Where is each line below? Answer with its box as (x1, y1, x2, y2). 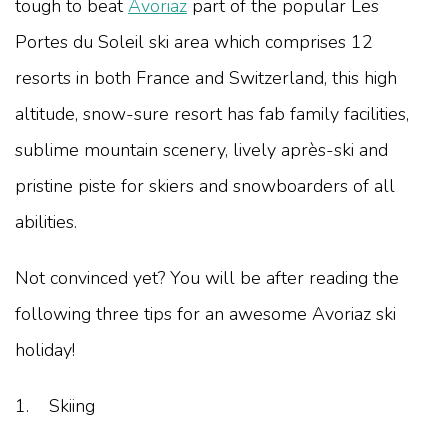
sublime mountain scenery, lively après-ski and (15, 137, 388, 162)
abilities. (15, 209, 77, 234)
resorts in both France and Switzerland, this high (15, 65, 397, 90)
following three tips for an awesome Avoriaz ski (15, 301, 396, 326)
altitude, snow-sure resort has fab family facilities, (15, 101, 409, 126)
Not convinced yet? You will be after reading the (15, 265, 399, 290)
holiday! (15, 337, 75, 362)
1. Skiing (15, 393, 95, 418)
